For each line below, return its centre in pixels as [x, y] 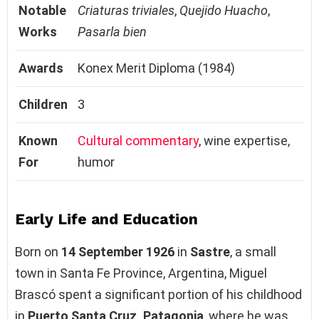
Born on [38, 251]
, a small [253, 251]
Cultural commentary [138, 140]
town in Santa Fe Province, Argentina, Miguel [141, 273]
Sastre [210, 251]
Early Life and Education [106, 219]
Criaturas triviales [126, 10]
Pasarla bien [112, 31]
